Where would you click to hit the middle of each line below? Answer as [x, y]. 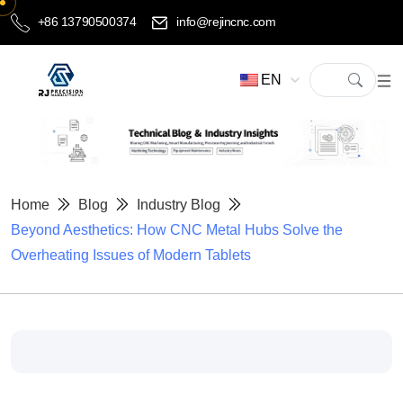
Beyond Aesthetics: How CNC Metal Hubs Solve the [177, 230]
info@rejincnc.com [224, 21]
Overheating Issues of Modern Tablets [131, 255]
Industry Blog [179, 205]
